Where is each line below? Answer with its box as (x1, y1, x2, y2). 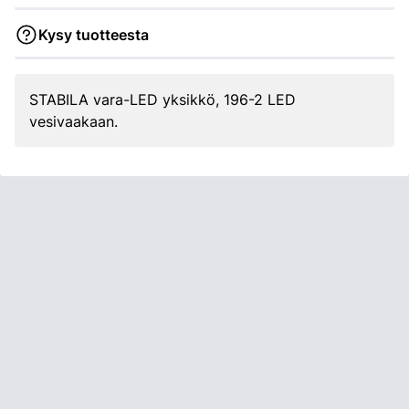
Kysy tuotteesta (38, 26, 149, 44)
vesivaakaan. (29, 112, 118, 131)
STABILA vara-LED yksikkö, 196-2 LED (29, 90, 296, 109)
